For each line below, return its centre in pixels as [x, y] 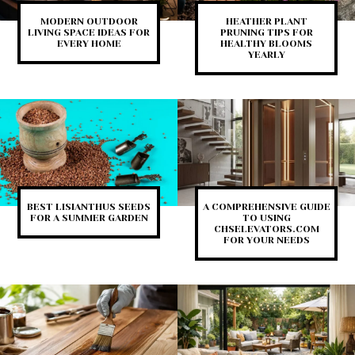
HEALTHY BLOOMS [266, 44]
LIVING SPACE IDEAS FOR [89, 33]
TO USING [266, 218]
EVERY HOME [89, 44]
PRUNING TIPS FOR [266, 33]
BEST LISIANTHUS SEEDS [89, 206]
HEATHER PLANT [266, 22]
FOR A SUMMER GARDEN [89, 218]
